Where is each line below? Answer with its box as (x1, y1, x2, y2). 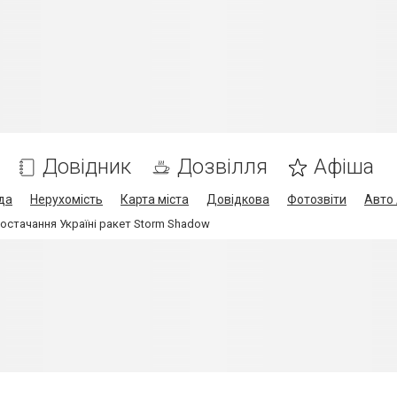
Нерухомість (30, 192, 103, 206)
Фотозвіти (287, 192, 346, 206)
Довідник (43, 154, 131, 179)
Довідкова (206, 192, 269, 206)
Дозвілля (177, 154, 268, 179)
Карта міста (121, 192, 189, 206)
